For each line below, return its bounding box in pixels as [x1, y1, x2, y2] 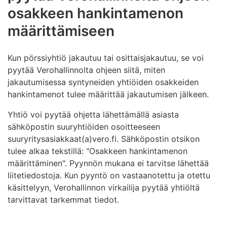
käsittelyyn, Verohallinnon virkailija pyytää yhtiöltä [8, 182, 200, 193]
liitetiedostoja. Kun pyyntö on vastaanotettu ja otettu [8, 170, 210, 181]
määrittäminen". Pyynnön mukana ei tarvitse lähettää [8, 158, 209, 169]
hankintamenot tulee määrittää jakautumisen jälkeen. [8, 89, 209, 100]
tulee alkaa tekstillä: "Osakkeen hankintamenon [8, 146, 187, 157]
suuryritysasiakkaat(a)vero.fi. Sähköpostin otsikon [8, 134, 200, 144]
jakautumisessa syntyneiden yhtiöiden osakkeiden [8, 77, 199, 88]
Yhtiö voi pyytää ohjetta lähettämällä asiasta [8, 109, 179, 120]
